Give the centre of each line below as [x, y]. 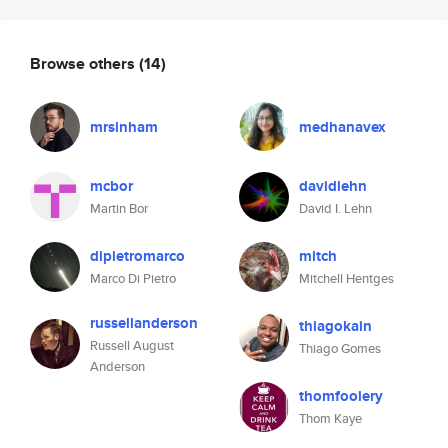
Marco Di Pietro [133, 278]
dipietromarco [137, 256]
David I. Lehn [335, 208]
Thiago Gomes [340, 348]
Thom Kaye [330, 418]
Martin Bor [119, 208]
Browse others [84, 63]
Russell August [132, 345]
